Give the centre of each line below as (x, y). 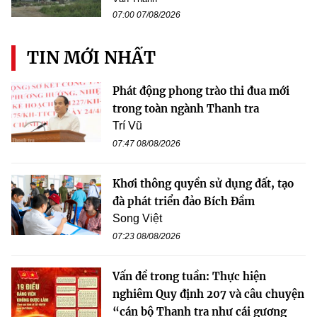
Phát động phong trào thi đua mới (201, 91)
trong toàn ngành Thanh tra (186, 109)
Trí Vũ (127, 126)
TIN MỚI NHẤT (91, 58)
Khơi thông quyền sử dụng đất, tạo (203, 184)
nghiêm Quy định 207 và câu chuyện (208, 294)
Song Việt (137, 219)
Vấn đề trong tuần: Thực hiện (189, 277)
